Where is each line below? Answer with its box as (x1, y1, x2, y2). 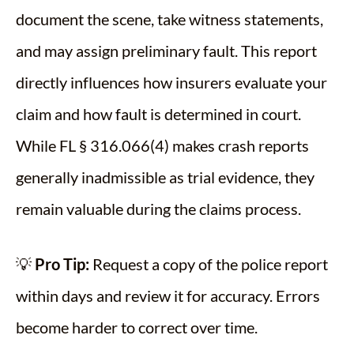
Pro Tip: (35, 254, 89, 274)
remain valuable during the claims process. (16, 199, 301, 219)
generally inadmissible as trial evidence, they (16, 168, 314, 187)
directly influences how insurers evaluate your (16, 73, 327, 92)
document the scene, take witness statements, (16, 9, 323, 29)
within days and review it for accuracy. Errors (16, 286, 320, 306)
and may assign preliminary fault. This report (16, 41, 317, 61)
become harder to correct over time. (16, 318, 258, 337)
